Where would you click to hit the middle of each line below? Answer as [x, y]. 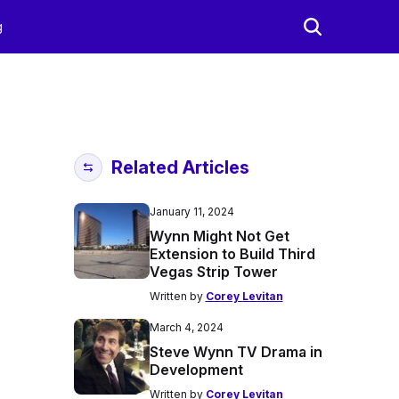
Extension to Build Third [232, 254]
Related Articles [180, 167]
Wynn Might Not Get [219, 236]
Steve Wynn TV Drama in [236, 352]
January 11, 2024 [191, 212]
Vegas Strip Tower [213, 272]
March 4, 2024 [186, 327]
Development [196, 370]
